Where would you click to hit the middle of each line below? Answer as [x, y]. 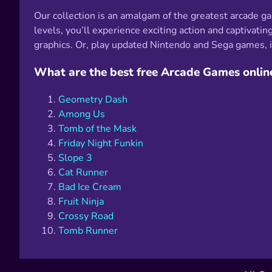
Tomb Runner [88, 230]
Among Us [82, 114]
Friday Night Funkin [101, 143]
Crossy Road [86, 216]
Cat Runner [83, 172]
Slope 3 [75, 158]
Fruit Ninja [81, 201]
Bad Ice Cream [90, 187]
